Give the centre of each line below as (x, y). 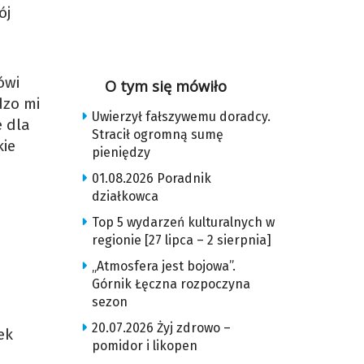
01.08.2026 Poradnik (151, 178)
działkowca (125, 196)
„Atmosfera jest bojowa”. (163, 266)
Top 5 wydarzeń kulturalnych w (183, 222)
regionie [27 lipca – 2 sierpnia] (181, 240)
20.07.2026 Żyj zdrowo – (161, 328)
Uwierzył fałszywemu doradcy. (181, 117)
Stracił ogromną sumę (157, 134)
